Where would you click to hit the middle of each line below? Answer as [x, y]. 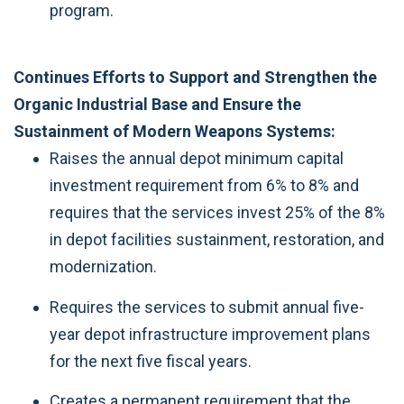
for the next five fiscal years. [151, 361]
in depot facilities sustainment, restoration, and [217, 239]
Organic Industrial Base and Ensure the [157, 104]
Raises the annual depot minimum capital [197, 158]
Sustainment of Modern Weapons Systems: [174, 131]
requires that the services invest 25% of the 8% [217, 212]
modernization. [103, 266]
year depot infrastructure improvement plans [210, 334]
